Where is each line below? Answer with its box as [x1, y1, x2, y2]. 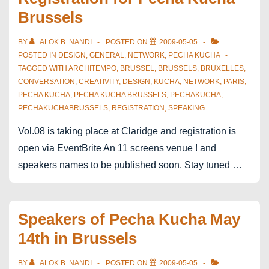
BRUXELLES [201, 64, 244, 73]
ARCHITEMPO [68, 64, 116, 73]
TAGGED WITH [18, 64, 68, 73]
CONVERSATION [18, 77, 75, 86]
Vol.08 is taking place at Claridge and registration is [18, 126, 236, 136]
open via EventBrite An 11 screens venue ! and [18, 143, 216, 153]
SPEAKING [168, 104, 205, 112]
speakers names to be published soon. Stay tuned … [18, 160, 242, 170]
